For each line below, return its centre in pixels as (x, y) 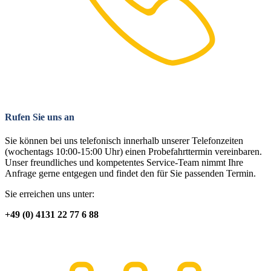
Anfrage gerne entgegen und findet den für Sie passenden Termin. (130, 173)
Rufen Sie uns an (40, 117)
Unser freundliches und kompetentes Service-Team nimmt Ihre (124, 162)
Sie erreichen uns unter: (50, 194)
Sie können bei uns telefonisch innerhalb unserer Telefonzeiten (124, 141)
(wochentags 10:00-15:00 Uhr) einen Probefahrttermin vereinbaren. (133, 152)
